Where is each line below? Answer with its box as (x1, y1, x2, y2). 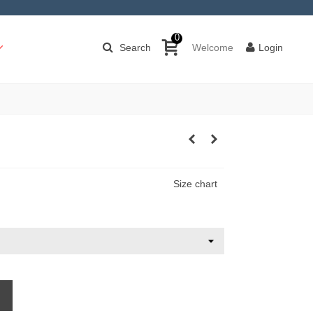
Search (119, 41, 151, 53)
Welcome (192, 41, 233, 53)
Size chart (173, 178, 217, 190)
